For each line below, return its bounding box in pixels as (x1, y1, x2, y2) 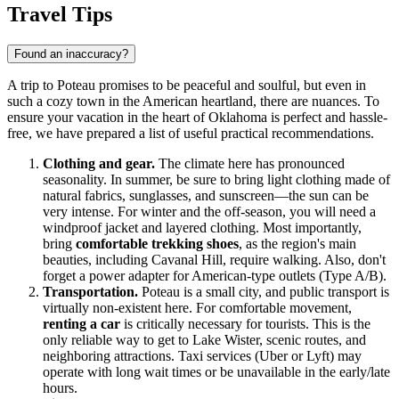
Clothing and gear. (43, 156, 155, 172)
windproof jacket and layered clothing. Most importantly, (43, 220, 362, 236)
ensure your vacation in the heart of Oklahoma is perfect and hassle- (7, 110, 387, 126)
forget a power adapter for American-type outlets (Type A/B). (43, 268, 387, 284)
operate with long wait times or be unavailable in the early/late (43, 364, 390, 380)
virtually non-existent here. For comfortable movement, (43, 300, 352, 316)
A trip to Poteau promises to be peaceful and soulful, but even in (7, 77, 366, 94)
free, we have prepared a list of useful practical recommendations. (7, 126, 374, 142)
